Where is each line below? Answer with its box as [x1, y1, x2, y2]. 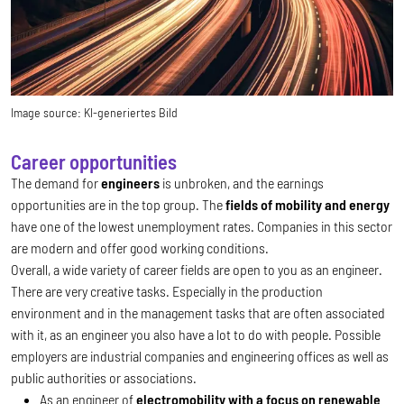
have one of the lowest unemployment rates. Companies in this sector [11, 217, 392, 235]
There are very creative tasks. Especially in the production [11, 282, 323, 300]
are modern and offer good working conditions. [11, 239, 269, 257]
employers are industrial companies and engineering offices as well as [11, 347, 389, 365]
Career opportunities [11, 150, 177, 174]
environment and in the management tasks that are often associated [11, 304, 385, 322]
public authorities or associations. [11, 369, 197, 387]
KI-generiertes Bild [81, 105, 178, 121]
